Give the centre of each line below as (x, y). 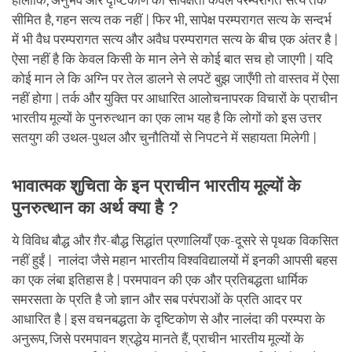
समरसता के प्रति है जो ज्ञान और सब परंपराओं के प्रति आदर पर (157, 299)
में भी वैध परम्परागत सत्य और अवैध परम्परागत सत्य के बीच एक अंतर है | (175, 39)
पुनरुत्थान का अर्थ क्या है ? (95, 207)
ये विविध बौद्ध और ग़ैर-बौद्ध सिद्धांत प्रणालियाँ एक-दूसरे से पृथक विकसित (175, 240)
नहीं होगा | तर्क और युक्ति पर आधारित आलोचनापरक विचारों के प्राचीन (175, 98)
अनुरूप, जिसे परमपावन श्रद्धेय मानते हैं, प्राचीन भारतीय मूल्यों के (158, 339)
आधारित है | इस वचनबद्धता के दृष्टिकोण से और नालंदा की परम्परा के (169, 319)
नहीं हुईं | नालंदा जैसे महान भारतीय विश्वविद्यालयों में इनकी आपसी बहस (174, 260)
